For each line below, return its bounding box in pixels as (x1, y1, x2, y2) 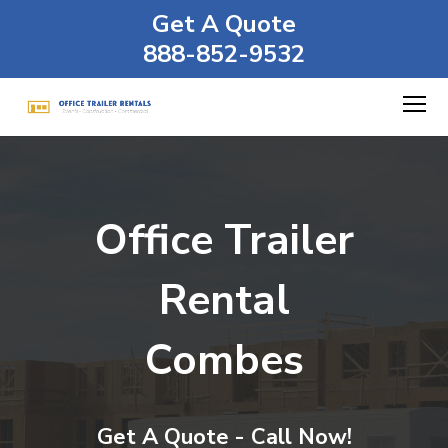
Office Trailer (94, 212, 354, 269)
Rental (158, 272, 290, 329)
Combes (144, 332, 304, 389)
